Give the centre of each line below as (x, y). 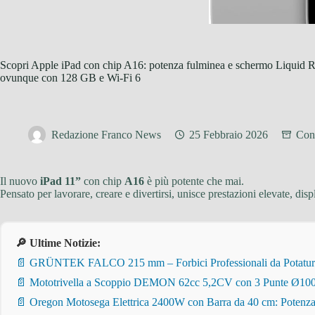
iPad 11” (60, 181)
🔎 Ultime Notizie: (58, 243)
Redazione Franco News (106, 135)
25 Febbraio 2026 (229, 135)
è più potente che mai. (194, 181)
